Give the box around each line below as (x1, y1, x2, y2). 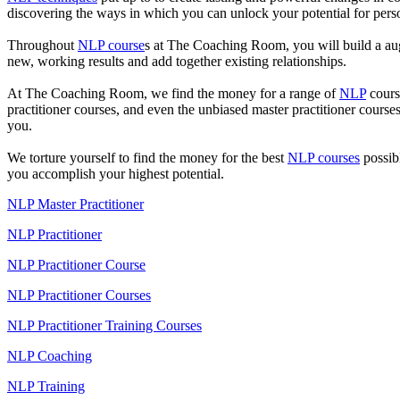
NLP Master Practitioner (7, 196, 144, 212)
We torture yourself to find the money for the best (7, 150, 287, 166)
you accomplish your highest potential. (7, 166, 224, 182)
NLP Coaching (7, 348, 92, 364)
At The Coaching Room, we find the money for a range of (7, 86, 339, 102)
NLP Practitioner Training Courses (7, 318, 202, 334)
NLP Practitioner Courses (7, 287, 151, 304)
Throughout (7, 37, 78, 54)
